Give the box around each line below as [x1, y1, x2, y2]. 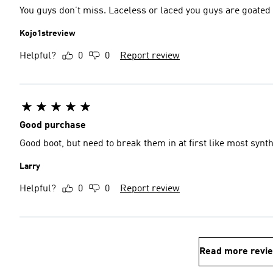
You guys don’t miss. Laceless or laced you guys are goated [19, 6, 271, 16]
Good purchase [19, 121, 86, 130]
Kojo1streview [19, 29, 76, 38]
